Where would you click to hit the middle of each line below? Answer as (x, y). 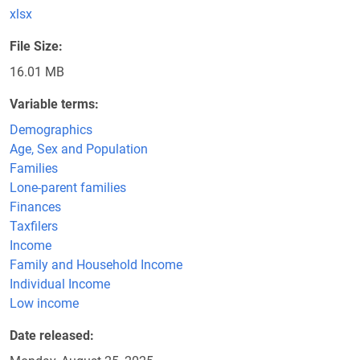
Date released (50, 335)
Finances (35, 207)
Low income (44, 303)
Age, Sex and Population (79, 149)
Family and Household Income (96, 265)
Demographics (51, 130)
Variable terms (52, 104)
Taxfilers (34, 226)
